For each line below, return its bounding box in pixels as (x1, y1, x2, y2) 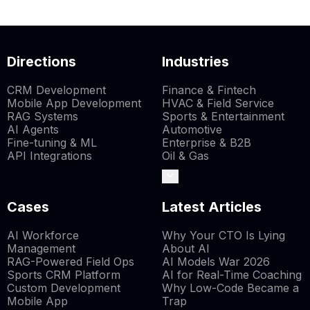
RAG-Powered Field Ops (7, 255, 134, 269)
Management (7, 241, 75, 256)
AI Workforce (7, 228, 79, 243)
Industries (161, 53, 229, 71)
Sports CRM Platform (7, 268, 120, 282)
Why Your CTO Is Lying (161, 228, 285, 243)
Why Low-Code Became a (161, 281, 299, 295)
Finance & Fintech (161, 83, 256, 98)
